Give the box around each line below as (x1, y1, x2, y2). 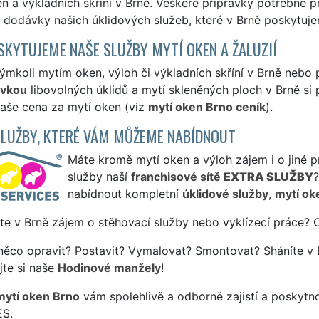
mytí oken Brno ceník (147, 99, 266, 114)
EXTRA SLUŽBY (223, 169, 313, 184)
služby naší (67, 169, 131, 184)
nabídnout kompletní (67, 186, 182, 201)
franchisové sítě (130, 169, 224, 184)
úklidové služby (182, 186, 268, 201)
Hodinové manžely (57, 260, 161, 275)
